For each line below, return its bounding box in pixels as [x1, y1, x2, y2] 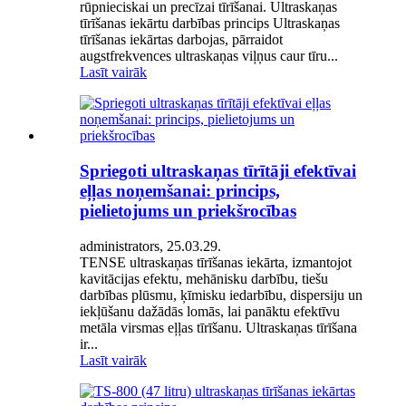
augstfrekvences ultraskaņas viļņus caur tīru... [80, 48, 338, 64]
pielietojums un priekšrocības [80, 200, 296, 220]
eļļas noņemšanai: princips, [80, 180, 280, 200]
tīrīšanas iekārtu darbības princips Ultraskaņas [80, 15, 340, 32]
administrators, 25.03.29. [80, 237, 221, 254]
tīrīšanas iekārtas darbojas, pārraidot [80, 32, 283, 48]
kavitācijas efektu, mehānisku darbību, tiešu [80, 270, 328, 286]
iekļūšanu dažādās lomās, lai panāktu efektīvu [80, 303, 340, 319]
